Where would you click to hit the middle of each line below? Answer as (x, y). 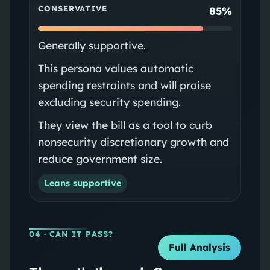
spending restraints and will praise (124, 85)
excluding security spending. (109, 102)
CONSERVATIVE (72, 9)
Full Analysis (200, 248)
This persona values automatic (115, 68)
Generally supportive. (92, 45)
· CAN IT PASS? (77, 234)
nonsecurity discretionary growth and (133, 141)
